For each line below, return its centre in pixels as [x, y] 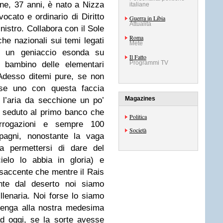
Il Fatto [138, 57]
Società [138, 130]
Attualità [140, 24]
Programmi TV [149, 63]
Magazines [140, 99]
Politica [138, 116]
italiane [139, 4]
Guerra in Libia [147, 18]
